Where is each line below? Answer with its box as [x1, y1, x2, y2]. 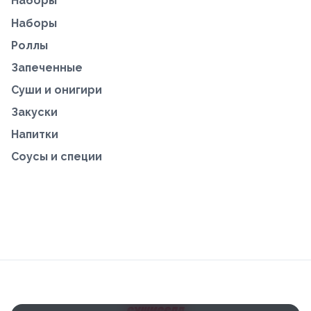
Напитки [11, 128, 58, 141]
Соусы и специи [11, 150, 102, 163]
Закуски [11, 106, 58, 119]
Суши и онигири [11, 83, 102, 96]
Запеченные [11, 61, 83, 74]
